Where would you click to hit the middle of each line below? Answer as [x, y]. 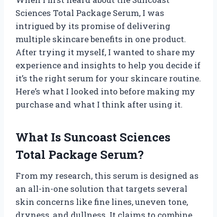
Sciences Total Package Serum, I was [90, 13]
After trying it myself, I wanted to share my [105, 52]
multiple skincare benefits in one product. [101, 39]
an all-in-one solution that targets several [101, 188]
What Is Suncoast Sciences [93, 137]
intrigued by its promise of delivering [93, 26]
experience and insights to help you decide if [108, 65]
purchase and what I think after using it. [99, 104]
